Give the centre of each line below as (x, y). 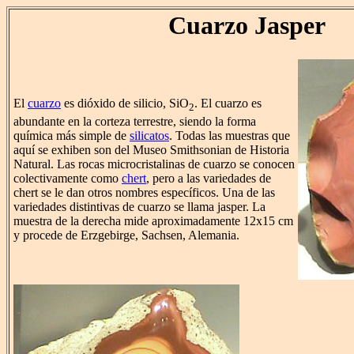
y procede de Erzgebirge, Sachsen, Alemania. (126, 235)
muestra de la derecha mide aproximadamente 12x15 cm (153, 220)
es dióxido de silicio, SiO (125, 104)
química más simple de (72, 135)
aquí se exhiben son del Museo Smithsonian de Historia (151, 149)
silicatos (149, 135)
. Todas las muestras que (230, 135)
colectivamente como (68, 178)
